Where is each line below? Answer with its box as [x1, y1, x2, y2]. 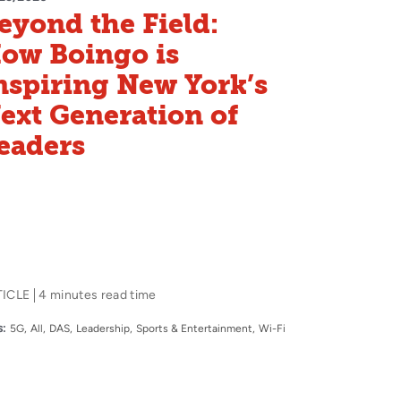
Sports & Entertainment [136, 322, 252, 335]
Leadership [76, 322, 130, 335]
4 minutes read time [38, 287, 157, 303]
